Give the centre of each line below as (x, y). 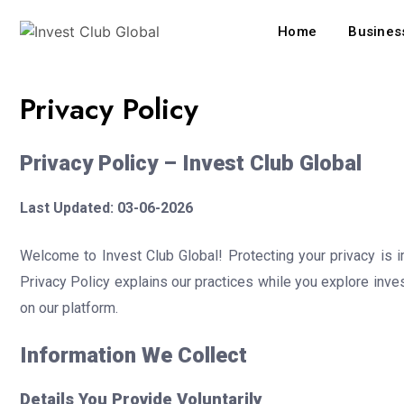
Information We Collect (133, 355)
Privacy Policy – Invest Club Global (191, 163)
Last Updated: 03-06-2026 (106, 207)
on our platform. (69, 308)
